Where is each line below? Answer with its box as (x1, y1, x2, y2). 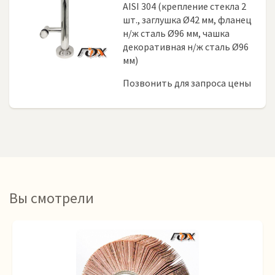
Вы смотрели (9, 188, 94, 207)
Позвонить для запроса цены (123, 77, 252, 89)
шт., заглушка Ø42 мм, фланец (123, 14, 252, 26)
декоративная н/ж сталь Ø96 (123, 41, 249, 53)
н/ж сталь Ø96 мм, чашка (123, 27, 230, 39)
